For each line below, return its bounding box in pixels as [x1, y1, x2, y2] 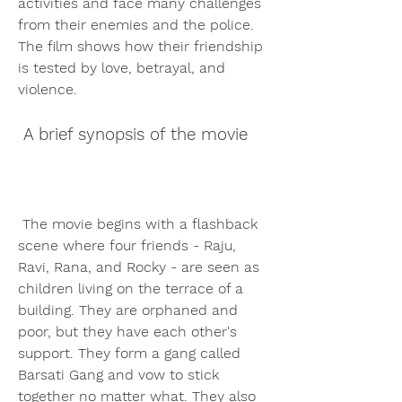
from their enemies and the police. [18, 15, 254, 33]
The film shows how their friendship [18, 37, 263, 55]
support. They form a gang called [18, 344, 240, 362]
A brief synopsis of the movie [23, 124, 248, 144]
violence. [18, 80, 77, 98]
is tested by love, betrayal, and [18, 58, 225, 76]
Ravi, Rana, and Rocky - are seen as [18, 258, 259, 275]
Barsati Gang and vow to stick [18, 365, 219, 383]
